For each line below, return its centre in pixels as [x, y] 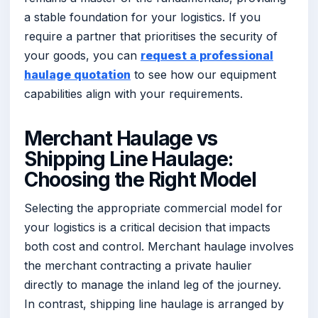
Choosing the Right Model [140, 179]
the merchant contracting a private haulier [138, 266]
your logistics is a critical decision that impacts [147, 227]
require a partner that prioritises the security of [151, 36]
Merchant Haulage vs [121, 138]
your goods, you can [82, 55]
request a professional [207, 55]
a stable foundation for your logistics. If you [142, 17]
